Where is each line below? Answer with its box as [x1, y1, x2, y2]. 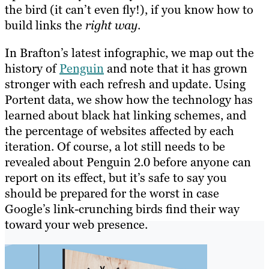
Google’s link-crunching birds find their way [5, 201, 240, 217]
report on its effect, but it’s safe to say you [5, 169, 227, 186]
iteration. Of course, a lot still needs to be [5, 138, 225, 154]
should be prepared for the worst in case [5, 185, 219, 201]
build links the [5, 17, 85, 33]
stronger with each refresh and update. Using [5, 76, 246, 92]
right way [85, 17, 138, 33]
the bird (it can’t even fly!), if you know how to [5, 1, 253, 17]
